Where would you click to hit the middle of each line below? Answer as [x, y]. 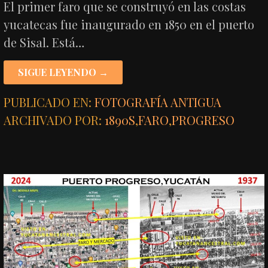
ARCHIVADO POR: [54, 120]
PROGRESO [203, 120]
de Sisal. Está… [44, 42]
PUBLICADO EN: [49, 102]
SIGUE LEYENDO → [63, 72]
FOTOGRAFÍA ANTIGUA [158, 102]
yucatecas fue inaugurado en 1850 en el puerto [129, 25]
